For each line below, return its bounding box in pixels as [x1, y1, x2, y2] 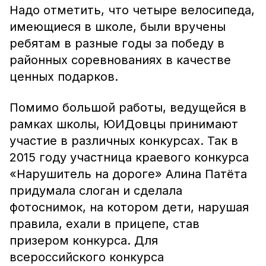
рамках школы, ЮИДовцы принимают [9, 117, 238, 131]
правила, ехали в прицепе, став [9, 217, 199, 231]
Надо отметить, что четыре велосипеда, [9, 3, 255, 17]
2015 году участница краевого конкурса [9, 150, 249, 164]
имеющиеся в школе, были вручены [9, 20, 226, 34]
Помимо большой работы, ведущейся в [9, 100, 246, 115]
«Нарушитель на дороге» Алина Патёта [9, 167, 247, 181]
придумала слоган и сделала [9, 183, 182, 198]
